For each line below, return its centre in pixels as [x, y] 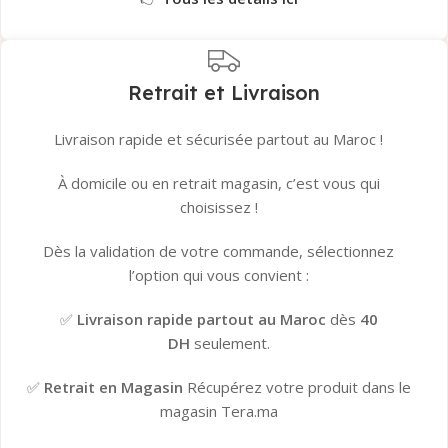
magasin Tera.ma [218, 411]
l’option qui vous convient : [218, 275]
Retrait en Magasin [113, 387]
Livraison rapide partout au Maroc [201, 319]
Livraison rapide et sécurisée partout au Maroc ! [219, 139]
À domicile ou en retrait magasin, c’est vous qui [218, 183]
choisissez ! [218, 207]
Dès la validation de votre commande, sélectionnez [219, 251]
